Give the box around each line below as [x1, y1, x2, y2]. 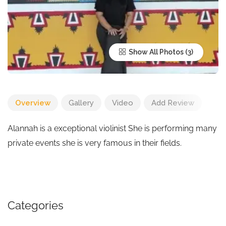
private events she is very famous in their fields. [8, 138, 182, 148]
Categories [8, 199, 64, 212]
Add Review [151, 98, 194, 107]
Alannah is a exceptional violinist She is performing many [8, 124, 217, 133]
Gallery [69, 98, 94, 107]
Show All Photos [127, 48, 184, 56]
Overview [15, 98, 50, 107]
